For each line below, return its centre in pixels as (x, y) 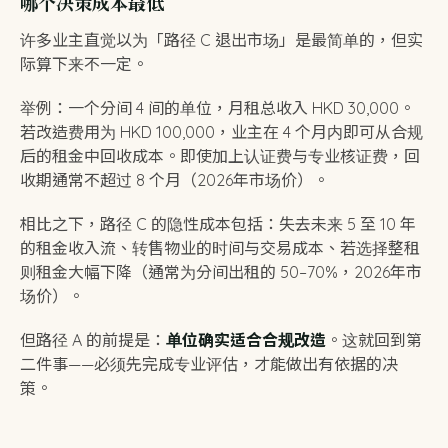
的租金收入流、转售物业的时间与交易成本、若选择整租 (220, 248)
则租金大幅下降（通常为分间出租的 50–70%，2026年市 (221, 272)
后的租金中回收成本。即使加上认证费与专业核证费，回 (220, 156)
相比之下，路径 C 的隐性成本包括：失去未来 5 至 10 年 (218, 224)
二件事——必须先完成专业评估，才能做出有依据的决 (209, 364)
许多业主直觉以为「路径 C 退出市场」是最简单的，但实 (221, 40)
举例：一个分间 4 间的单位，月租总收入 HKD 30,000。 (217, 108)
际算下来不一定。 (84, 64)
